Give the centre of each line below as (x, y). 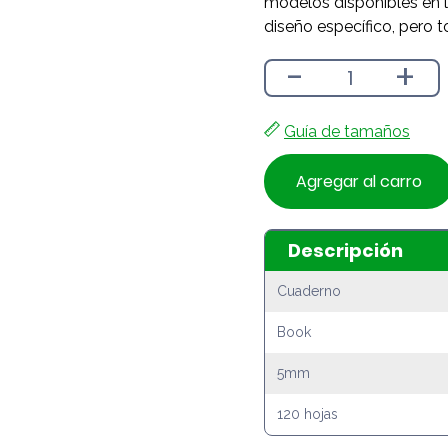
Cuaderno (309, 290)
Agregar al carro (359, 182)
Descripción (345, 251)
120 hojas (307, 413)
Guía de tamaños (347, 132)
